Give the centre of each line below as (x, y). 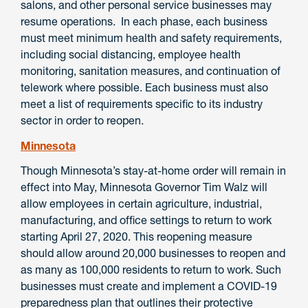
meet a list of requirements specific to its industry (142, 103)
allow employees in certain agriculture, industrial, (141, 204)
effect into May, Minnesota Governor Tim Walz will (144, 187)
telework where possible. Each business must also (144, 87)
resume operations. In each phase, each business (144, 21)
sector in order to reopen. (82, 120)
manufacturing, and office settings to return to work (146, 220)
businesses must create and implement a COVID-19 (149, 286)
